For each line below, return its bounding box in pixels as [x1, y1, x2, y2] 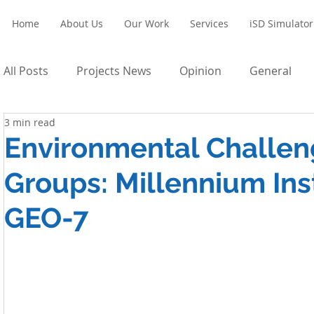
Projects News [76, 63, 151, 78]
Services [190, 17, 228, 30]
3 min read [4, 115, 55, 129]
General [250, 63, 292, 78]
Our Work [124, 17, 169, 30]
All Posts [4, 63, 48, 78]
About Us [60, 17, 103, 30]
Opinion [179, 63, 221, 78]
